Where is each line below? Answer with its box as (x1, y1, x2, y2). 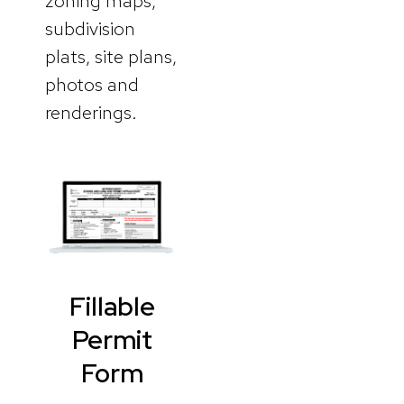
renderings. (45, 100, 137, 125)
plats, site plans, (45, 44, 177, 69)
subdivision (45, 16, 135, 41)
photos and (45, 72, 139, 97)
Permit (72, 321, 152, 357)
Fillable (69, 288, 155, 324)
